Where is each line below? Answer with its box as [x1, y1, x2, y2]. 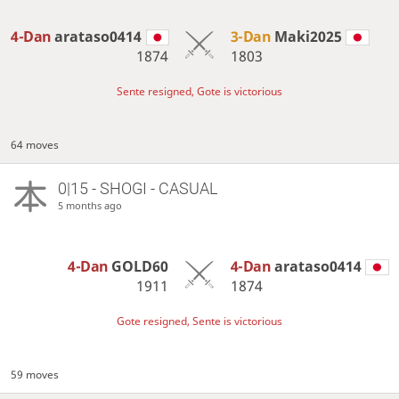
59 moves [11, 367, 60, 383]
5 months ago [57, 199, 122, 213]
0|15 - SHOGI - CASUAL [57, 179, 217, 199]
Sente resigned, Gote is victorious [117, 84, 282, 100]
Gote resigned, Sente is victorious [117, 313, 282, 330]
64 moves [11, 137, 60, 153]
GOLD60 [111, 256, 169, 277]
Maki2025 [273, 27, 342, 47]
